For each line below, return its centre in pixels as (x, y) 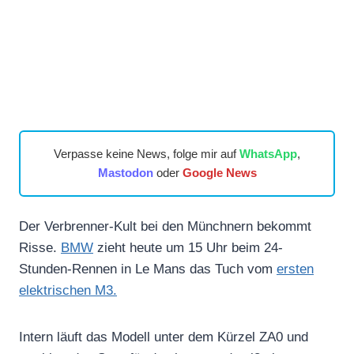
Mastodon (125, 172)
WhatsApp (268, 153)
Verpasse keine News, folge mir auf (147, 153)
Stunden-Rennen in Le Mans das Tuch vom (148, 269)
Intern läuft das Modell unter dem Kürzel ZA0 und (164, 337)
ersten (295, 269)
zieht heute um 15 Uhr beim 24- (188, 247)
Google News (219, 172)
